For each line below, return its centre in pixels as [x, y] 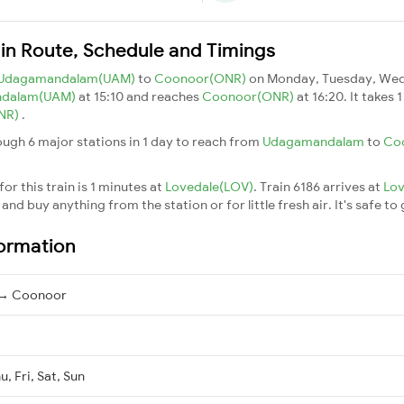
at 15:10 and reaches [140, 96]
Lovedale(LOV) [209, 186]
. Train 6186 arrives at [318, 186]
